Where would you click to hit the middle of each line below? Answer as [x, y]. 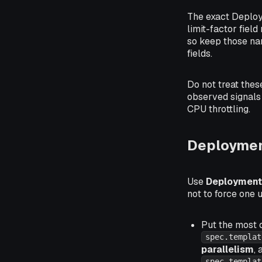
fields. [200, 54]
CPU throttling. [219, 109]
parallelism [227, 249]
